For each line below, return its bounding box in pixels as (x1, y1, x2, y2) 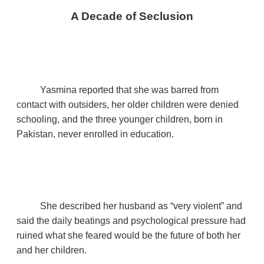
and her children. (16, 245, 87, 255)
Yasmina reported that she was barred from (40, 84, 219, 95)
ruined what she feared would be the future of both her (16, 230, 240, 240)
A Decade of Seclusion (71, 9, 193, 22)
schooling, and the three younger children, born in (16, 114, 223, 124)
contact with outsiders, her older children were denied (16, 99, 239, 110)
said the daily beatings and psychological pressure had (16, 215, 246, 226)
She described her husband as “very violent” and (40, 200, 242, 211)
